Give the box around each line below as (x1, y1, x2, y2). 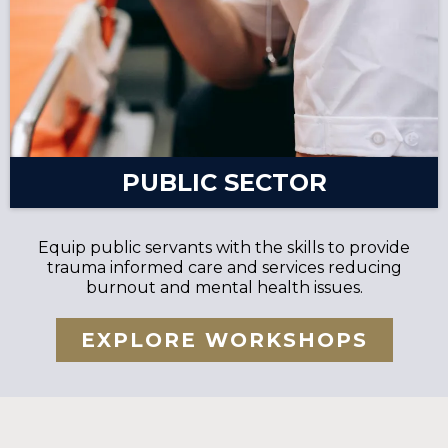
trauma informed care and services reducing (46, 258, 402, 278)
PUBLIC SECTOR (121, 168, 327, 198)
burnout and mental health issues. (85, 278, 363, 298)
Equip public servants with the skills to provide (38, 238, 410, 258)
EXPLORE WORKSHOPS (80, 328, 368, 353)
